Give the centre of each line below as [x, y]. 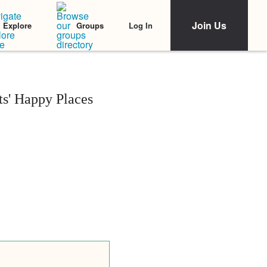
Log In [141, 25]
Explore [17, 25]
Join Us [209, 25]
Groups [90, 25]
